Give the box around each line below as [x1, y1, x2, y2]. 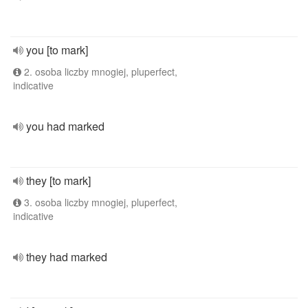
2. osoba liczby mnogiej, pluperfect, [21, 65, 177, 78]
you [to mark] [26, 42, 88, 58]
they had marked [26, 249, 107, 265]
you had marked [26, 118, 104, 134]
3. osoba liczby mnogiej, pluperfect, [21, 195, 177, 209]
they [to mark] [26, 173, 91, 188]
